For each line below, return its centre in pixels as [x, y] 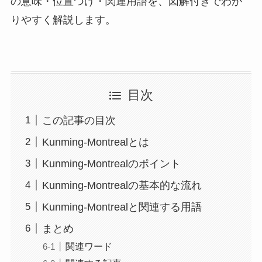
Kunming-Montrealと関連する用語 [122, 207]
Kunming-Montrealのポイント [111, 163]
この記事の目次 [79, 120]
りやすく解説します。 [63, 20]
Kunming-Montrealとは [95, 142]
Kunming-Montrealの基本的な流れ [122, 185]
